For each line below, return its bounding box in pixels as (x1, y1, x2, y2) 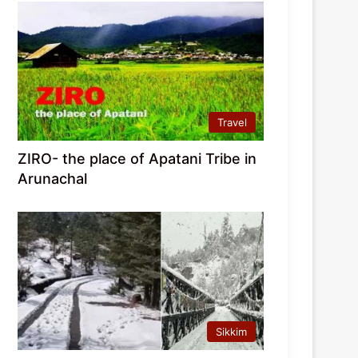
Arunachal (18, 169, 88, 187)
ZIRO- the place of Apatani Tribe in (18, 149, 257, 167)
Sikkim (216, 325, 247, 339)
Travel (217, 115, 247, 129)
